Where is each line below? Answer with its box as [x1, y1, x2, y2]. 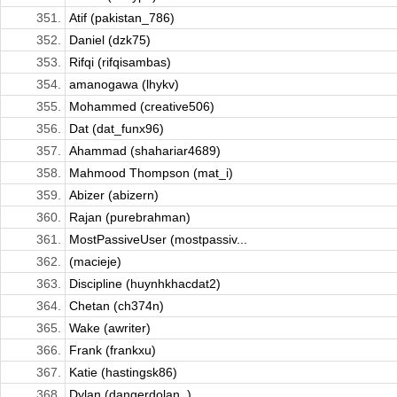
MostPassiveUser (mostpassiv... [69, 232, 247, 247]
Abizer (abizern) [69, 188, 159, 203]
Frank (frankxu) [69, 343, 156, 358]
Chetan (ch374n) [69, 299, 164, 314]
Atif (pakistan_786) [69, 11, 175, 26]
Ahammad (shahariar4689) [69, 144, 221, 159]
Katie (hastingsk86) [69, 365, 177, 380]
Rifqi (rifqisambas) [69, 55, 171, 70]
